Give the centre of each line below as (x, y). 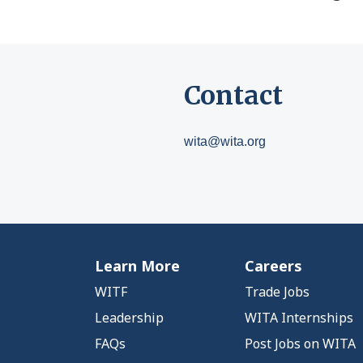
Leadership (129, 318)
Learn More (137, 266)
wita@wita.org (225, 141)
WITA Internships (299, 318)
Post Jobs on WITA (300, 344)
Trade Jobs (277, 292)
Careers (273, 266)
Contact (233, 96)
